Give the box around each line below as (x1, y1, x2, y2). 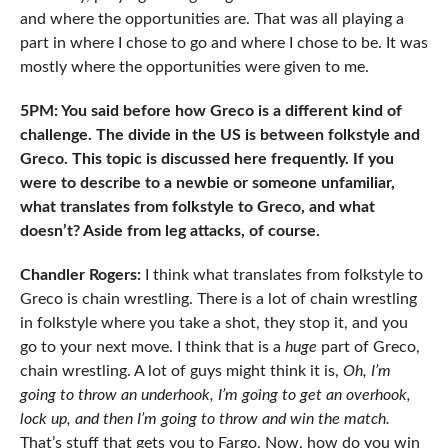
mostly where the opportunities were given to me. (19, 58, 369, 75)
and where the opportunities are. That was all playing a (19, 10, 404, 27)
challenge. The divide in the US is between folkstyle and (19, 126, 420, 143)
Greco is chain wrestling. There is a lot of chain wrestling (19, 290, 417, 307)
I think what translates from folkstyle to (140, 266, 423, 283)
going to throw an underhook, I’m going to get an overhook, (19, 386, 411, 403)
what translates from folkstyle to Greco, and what (19, 198, 375, 215)
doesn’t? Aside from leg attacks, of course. (19, 222, 324, 239)
